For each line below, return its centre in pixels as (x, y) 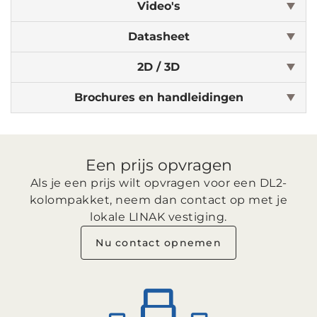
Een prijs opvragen (158, 165)
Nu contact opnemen (158, 243)
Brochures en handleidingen (158, 97)
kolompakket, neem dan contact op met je (158, 200)
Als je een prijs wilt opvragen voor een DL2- (158, 183)
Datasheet (158, 36)
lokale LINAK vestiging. (158, 217)
